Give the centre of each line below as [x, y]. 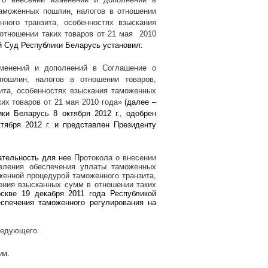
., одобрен [137, 113]
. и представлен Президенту [102, 124]
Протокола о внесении [115, 157]
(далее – [139, 102]
